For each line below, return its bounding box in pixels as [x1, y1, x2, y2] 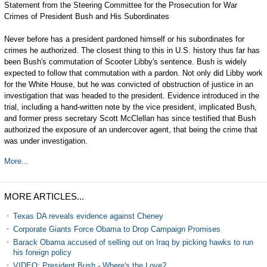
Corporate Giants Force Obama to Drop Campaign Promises [13, 225, 221, 234]
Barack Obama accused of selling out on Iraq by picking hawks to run [13, 238, 253, 247]
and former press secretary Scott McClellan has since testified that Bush [4, 114, 256, 123]
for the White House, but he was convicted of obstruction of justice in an [4, 80, 253, 89]
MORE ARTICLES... [4, 191, 84, 201]
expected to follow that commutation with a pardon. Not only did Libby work [4, 69, 263, 77]
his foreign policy [13, 248, 72, 257]
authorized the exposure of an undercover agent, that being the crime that [4, 125, 257, 134]
